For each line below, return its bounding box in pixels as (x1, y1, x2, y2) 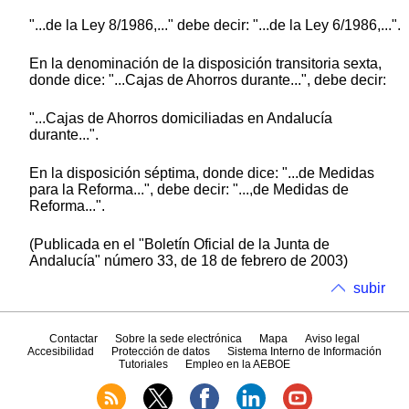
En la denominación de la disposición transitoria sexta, (29, 56, 382, 72)
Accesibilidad (26, 344, 94, 358)
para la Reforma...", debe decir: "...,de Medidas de (29, 182, 349, 198)
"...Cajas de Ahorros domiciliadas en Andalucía (29, 110, 332, 127)
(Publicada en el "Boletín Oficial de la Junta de (29, 236, 330, 253)
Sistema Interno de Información (227, 344, 383, 358)
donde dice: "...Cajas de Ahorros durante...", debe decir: (29, 72, 386, 89)
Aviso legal (305, 331, 361, 345)
